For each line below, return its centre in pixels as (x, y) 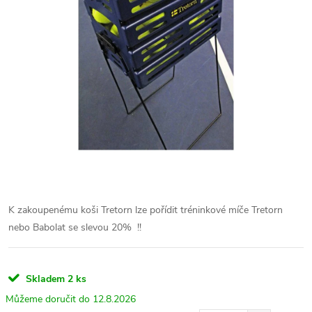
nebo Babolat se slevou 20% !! (75, 227)
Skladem (44, 279)
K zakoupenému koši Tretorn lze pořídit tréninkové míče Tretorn (146, 210)
